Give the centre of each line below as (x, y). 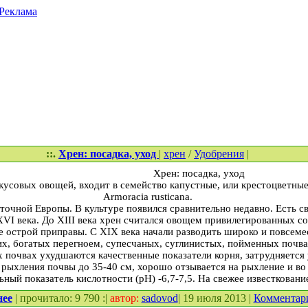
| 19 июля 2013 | (216, 298)
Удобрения (219, 154)
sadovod (159, 298)
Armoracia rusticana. (147, 197)
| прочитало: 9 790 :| (61, 298)
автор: (125, 298)
